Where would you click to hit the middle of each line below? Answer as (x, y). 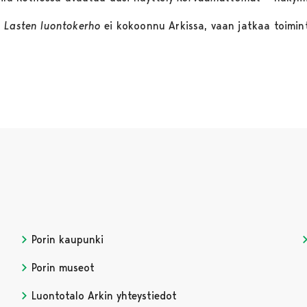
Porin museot (62, 267)
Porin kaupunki (66, 239)
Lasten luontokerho (54, 25)
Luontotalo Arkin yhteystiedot (103, 295)
